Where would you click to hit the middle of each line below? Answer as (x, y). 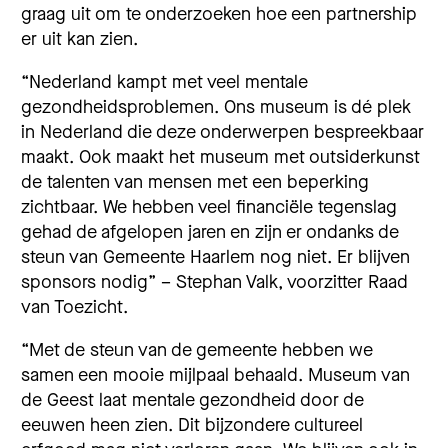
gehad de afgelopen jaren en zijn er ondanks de (210, 232)
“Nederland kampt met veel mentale (164, 82)
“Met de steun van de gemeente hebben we (197, 350)
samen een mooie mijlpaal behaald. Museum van (215, 375)
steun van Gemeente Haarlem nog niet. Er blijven (215, 257)
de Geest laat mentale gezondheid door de (192, 400)
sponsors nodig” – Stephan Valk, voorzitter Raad (214, 282)
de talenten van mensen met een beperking (195, 182)
